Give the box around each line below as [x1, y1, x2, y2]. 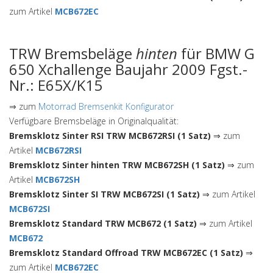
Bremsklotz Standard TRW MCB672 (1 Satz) [9, 218, 197, 229]
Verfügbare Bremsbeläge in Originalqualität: [9, 115, 179, 127]
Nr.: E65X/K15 [9, 75, 102, 95]
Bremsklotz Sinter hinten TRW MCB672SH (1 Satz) [9, 159, 225, 171]
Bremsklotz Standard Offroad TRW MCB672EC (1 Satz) [9, 247, 243, 258]
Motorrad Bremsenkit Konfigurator [38, 101, 174, 112]
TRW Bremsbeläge [9, 43, 136, 63]
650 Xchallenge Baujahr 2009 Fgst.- [9, 59, 247, 79]
